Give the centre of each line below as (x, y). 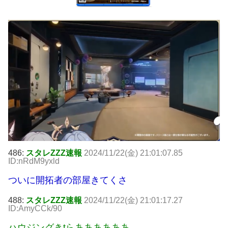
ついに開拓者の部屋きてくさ (68, 180)
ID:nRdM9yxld (34, 161)
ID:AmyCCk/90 (35, 208)
